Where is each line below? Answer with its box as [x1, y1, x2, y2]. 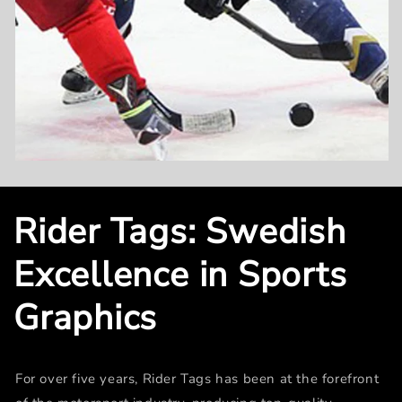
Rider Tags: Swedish [13, 207, 346, 256]
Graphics [13, 293, 158, 342]
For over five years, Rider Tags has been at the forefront [15, 369, 380, 388]
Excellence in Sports [13, 250, 347, 299]
